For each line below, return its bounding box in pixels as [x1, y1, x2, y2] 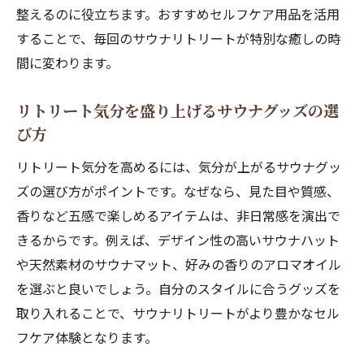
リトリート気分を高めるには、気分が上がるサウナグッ [16, 157, 341, 176]
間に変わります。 [16, 53, 119, 72]
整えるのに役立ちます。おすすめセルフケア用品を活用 [16, 4, 340, 24]
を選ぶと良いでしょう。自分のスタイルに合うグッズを [16, 279, 340, 298]
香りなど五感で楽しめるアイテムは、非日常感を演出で [16, 206, 340, 225]
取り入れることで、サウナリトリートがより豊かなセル [16, 303, 340, 323]
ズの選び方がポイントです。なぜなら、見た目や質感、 [16, 181, 340, 201]
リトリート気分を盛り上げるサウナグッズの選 [16, 99, 339, 122]
